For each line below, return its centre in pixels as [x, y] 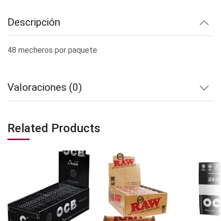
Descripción [34, 22]
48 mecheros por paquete [52, 50]
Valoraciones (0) [45, 88]
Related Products [54, 129]
